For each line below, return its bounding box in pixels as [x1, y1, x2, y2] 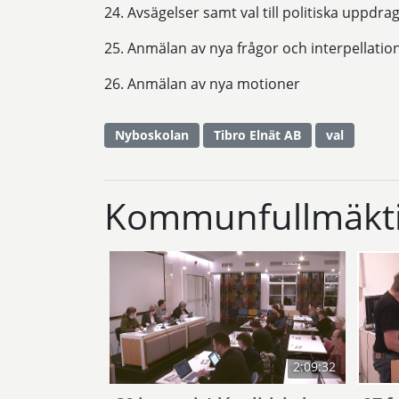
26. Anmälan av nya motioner [104, 74, 300, 94]
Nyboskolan [115, 126, 189, 144]
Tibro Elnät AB [214, 126, 301, 144]
